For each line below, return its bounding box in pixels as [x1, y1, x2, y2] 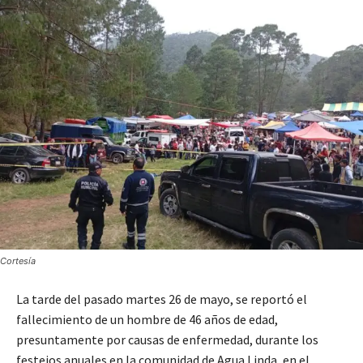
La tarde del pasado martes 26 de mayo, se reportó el [16, 291, 307, 308]
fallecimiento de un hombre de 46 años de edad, [16, 311, 278, 328]
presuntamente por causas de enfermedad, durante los [16, 331, 318, 348]
